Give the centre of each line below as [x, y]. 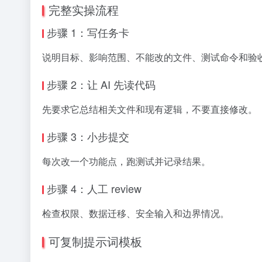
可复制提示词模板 [95, 241]
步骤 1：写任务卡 [88, 32]
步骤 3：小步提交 [88, 136]
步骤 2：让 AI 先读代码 [101, 84]
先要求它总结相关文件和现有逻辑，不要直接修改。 [150, 109]
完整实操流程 [84, 10]
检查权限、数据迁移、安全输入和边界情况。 [136, 213]
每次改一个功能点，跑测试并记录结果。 [126, 161]
